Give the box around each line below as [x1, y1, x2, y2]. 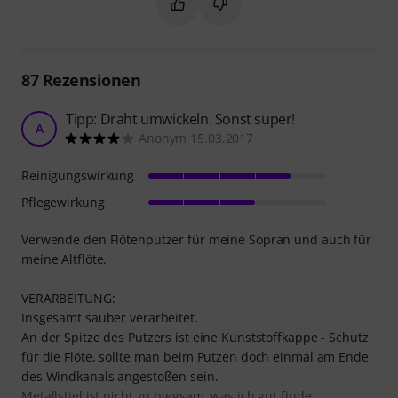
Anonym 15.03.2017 [139, 130, 254, 147]
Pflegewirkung [21, 194, 105, 211]
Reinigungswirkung [21, 167, 135, 185]
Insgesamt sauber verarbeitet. [21, 309, 198, 327]
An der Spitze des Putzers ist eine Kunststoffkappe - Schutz [21, 329, 369, 346]
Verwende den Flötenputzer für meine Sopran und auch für [21, 231, 371, 249]
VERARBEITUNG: [21, 290, 115, 307]
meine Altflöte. [21, 251, 107, 268]
